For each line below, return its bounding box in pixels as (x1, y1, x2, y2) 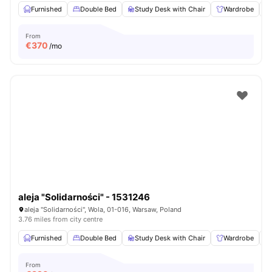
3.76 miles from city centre (18, 215, 103, 223)
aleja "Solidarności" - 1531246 (18, 191, 150, 203)
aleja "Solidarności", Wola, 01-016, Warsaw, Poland (24, 205, 182, 214)
